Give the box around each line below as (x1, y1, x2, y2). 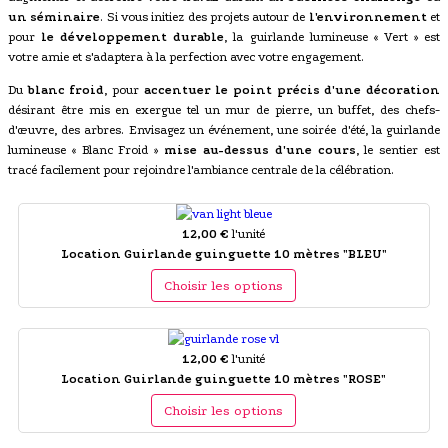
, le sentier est (355, 142, 441, 157)
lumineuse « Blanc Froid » (8, 142, 165, 157)
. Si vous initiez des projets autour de (100, 9, 309, 24)
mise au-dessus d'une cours (164, 142, 356, 157)
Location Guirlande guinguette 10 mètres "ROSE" (61, 371, 387, 386)
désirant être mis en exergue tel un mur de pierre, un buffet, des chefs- (8, 102, 440, 117)
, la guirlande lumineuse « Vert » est (224, 29, 441, 44)
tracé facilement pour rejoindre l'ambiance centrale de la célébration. (8, 162, 394, 177)
